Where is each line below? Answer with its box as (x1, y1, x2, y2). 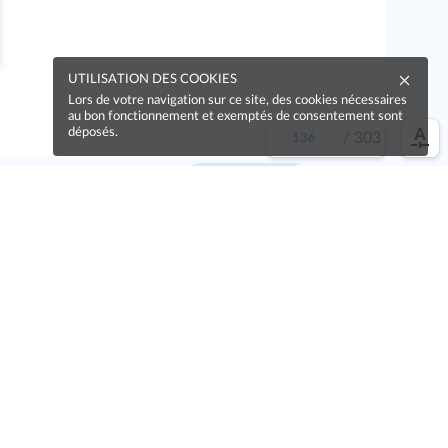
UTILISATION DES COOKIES (68, 73, 237, 86)
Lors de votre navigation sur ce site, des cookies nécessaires (68, 94, 407, 107)
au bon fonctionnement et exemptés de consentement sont (68, 110, 403, 123)
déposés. (68, 126, 118, 139)
